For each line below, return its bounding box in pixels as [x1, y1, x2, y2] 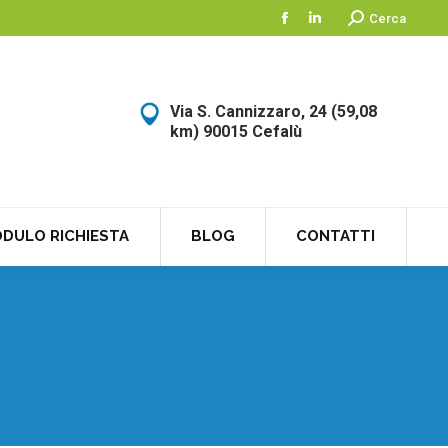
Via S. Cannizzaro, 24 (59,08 [170, 101, 377, 121]
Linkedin [313, 20, 369, 39]
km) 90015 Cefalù [170, 121, 302, 141]
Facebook [283, 20, 352, 39]
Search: [347, 9, 393, 25]
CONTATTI [296, 227, 376, 245]
